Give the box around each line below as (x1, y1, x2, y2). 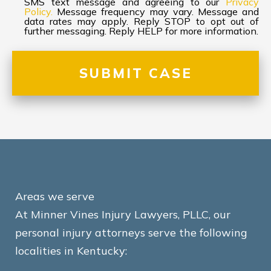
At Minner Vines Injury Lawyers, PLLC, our (15, 207, 230, 221)
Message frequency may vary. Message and (53, 5, 259, 18)
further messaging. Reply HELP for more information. (24, 25, 258, 37)
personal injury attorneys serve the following (15, 226, 247, 240)
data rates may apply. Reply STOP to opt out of (24, 15, 259, 27)
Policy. (24, 5, 53, 18)
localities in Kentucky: (15, 244, 127, 258)
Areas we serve (15, 189, 94, 203)
